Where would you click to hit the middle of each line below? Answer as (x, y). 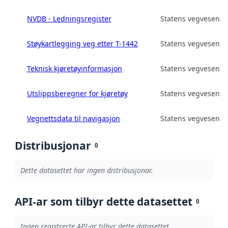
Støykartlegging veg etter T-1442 (82, 44)
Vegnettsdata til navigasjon (73, 119)
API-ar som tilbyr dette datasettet (104, 202)
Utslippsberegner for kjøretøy (77, 94)
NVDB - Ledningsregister (69, 19)
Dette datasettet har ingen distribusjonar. (87, 170)
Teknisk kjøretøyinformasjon (74, 69)
